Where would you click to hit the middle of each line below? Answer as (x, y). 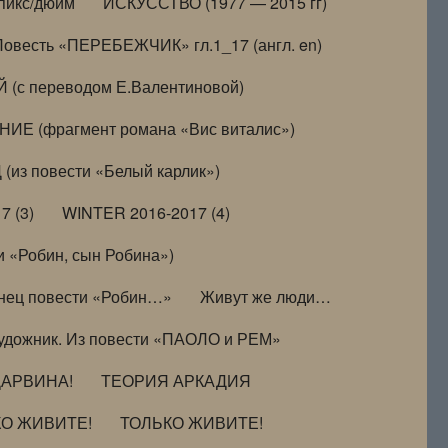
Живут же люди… (266, 296)
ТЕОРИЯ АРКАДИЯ (176, 380)
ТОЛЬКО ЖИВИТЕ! (192, 422)
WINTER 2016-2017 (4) (146, 212)
